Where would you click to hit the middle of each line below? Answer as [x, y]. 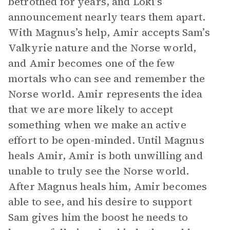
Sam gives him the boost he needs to [98, 217]
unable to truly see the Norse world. [99, 171]
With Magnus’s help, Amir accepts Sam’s [109, 32]
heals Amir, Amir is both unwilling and [106, 156]
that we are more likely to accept [91, 109]
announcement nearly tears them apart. [107, 17]
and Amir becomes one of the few [92, 63]
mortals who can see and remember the [107, 79]
